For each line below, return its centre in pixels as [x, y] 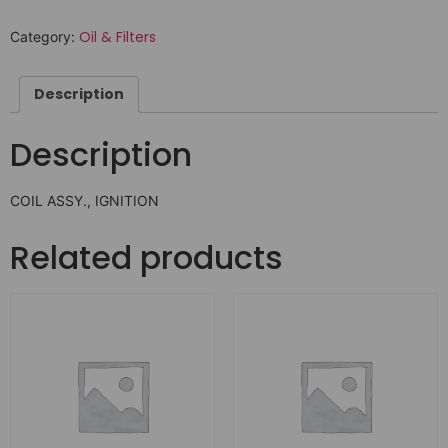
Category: [44, 37]
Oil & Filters [117, 37]
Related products [146, 258]
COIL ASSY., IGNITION [84, 201]
